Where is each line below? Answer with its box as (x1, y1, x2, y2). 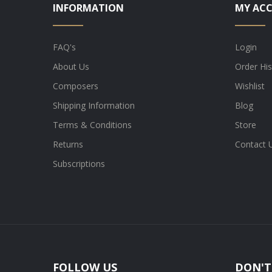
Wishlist (235, 80, 265, 92)
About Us (53, 61, 89, 72)
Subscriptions (53, 158, 105, 169)
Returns (53, 138, 83, 150)
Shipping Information (53, 100, 135, 111)
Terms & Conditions (53, 119, 132, 131)
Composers (53, 80, 98, 92)
